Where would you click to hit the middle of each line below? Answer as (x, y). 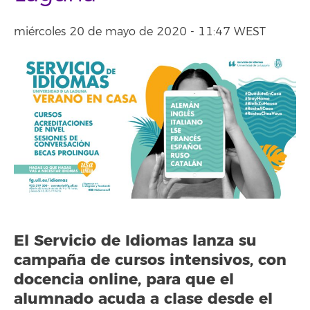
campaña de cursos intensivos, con (150, 261)
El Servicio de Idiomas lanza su (135, 241)
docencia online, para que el (124, 280)
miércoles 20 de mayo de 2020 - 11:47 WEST (140, 32)
